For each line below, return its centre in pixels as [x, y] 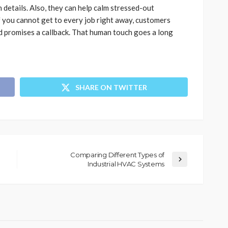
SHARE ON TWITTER [111, 87]
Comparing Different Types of [117, 154]
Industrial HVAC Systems [126, 164]
